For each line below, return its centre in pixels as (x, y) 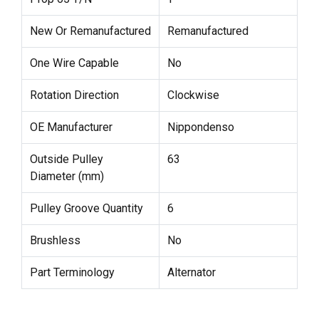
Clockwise (193, 95)
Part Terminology (72, 273)
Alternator (191, 273)
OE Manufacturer (71, 127)
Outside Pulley (66, 159)
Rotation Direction (74, 95)
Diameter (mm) (67, 177)
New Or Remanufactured (90, 31)
